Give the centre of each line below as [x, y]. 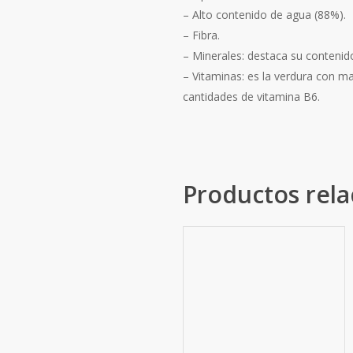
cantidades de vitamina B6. [251, 96]
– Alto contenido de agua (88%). [264, 14]
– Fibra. [201, 35]
